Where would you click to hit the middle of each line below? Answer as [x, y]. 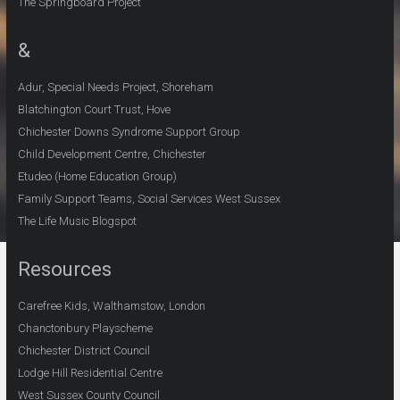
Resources [64, 269]
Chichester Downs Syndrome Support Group [129, 131]
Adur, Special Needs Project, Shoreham [115, 87]
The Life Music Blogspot [77, 221]
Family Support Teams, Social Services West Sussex [149, 198]
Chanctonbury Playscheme [85, 328]
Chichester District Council [83, 350]
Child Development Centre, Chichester [112, 154]
